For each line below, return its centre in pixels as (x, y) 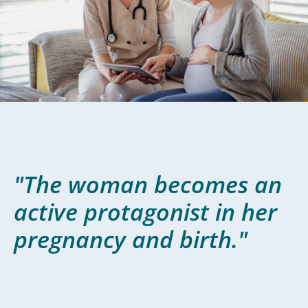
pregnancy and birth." (131, 222)
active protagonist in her (145, 195)
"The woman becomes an (148, 167)
